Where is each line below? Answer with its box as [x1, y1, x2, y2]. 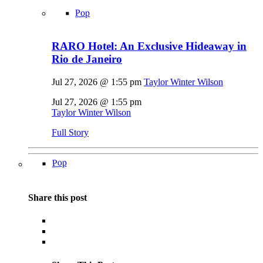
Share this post [28, 193, 87, 203]
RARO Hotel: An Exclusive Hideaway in [52, 40, 247, 53]
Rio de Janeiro [52, 53, 122, 66]
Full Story [52, 127, 89, 137]
